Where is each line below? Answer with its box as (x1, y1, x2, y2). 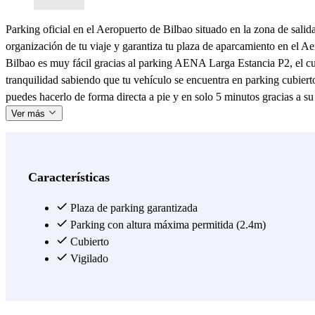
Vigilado (67, 252, 108, 264)
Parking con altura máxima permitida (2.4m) (67, 218, 266, 231)
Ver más (11, 108, 48, 119)
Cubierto (67, 235, 109, 247)
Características (28, 169, 110, 184)
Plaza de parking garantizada (67, 201, 198, 214)
